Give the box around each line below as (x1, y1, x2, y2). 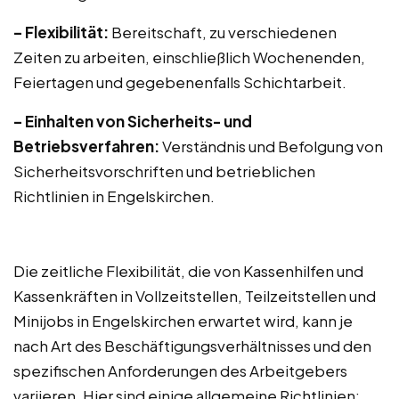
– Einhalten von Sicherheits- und (13, 111, 252, 131)
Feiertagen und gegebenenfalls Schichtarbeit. (13, 72, 346, 92)
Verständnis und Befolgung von (159, 136, 383, 156)
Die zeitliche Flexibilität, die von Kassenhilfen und (13, 261, 363, 281)
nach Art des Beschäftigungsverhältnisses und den (13, 336, 371, 355)
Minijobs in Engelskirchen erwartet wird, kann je (13, 311, 353, 330)
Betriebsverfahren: (13, 136, 159, 156)
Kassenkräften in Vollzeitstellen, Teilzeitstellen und (13, 286, 376, 305)
